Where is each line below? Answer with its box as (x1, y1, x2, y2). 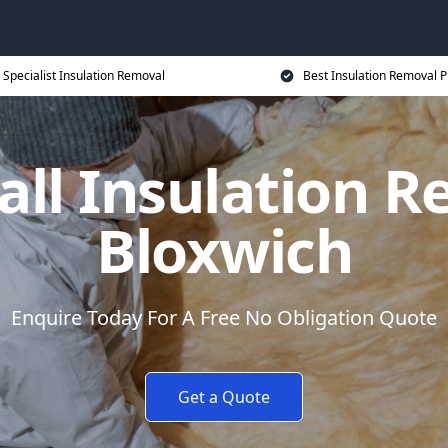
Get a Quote (178, 386, 270, 408)
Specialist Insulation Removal (3, 67, 165, 84)
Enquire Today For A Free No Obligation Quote (11, 304, 437, 331)
